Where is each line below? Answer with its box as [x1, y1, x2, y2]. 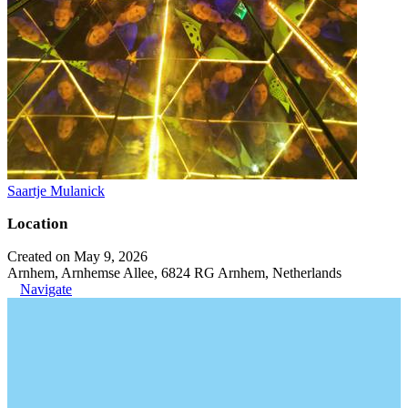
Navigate [20, 281, 72, 297]
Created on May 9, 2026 [7, 249, 148, 264]
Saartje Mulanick [7, 183, 105, 199]
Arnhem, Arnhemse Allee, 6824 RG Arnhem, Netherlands [7, 265, 342, 280]
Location [7, 215, 67, 232]
